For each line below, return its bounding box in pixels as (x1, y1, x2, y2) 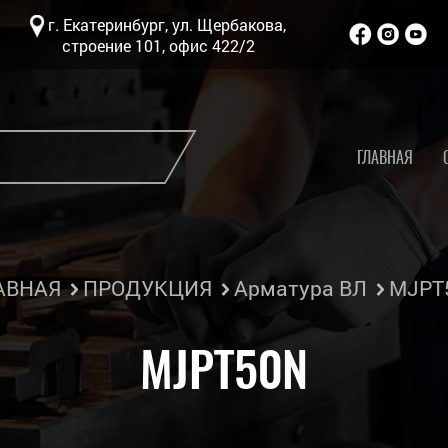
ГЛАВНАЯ (357, 147, 413, 168)
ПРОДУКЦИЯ (82, 274, 212, 302)
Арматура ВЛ (233, 274, 367, 302)
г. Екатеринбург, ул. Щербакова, (44, 13, 287, 35)
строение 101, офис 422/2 (61, 35, 255, 56)
